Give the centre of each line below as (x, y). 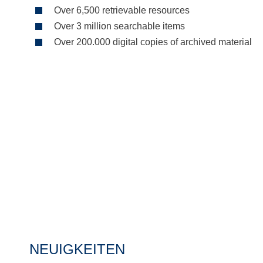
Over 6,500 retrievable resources (122, 10)
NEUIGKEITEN (77, 249)
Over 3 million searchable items (119, 26)
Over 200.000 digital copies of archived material (153, 42)
